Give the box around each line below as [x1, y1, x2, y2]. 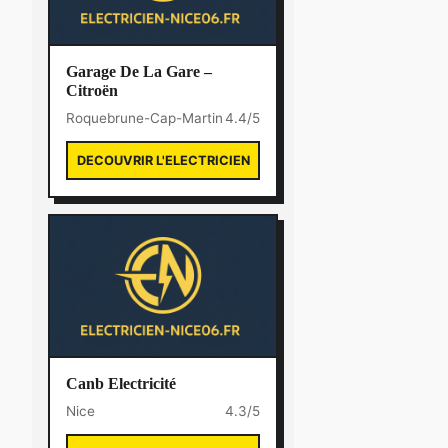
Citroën [66, 82, 118, 99]
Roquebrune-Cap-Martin [66, 110, 223, 126]
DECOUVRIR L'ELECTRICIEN [76, 153, 250, 168]
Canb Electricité [66, 375, 176, 392]
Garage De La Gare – [66, 63, 212, 80]
